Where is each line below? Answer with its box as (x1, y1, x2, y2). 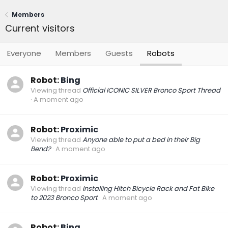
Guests (105, 48, 133, 59)
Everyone (7, 48, 41, 59)
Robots (147, 48, 175, 59)
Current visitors (5, 22, 75, 35)
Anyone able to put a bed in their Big (82, 134, 200, 145)
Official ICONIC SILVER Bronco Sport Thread (82, 85, 220, 96)
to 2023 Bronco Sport (31, 192, 98, 203)
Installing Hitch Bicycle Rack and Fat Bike (82, 183, 214, 193)
